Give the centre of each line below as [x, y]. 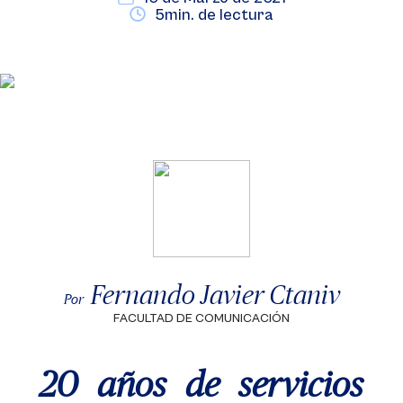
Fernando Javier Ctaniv [215, 294]
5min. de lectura [214, 15]
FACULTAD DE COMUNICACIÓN [201, 318]
